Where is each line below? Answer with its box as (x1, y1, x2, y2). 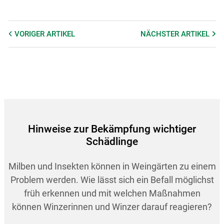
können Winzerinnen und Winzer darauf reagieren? (12, 201, 212, 212)
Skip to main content (68, 203, 155, 215)
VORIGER (14, 29, 46, 38)
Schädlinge (86, 135, 138, 147)
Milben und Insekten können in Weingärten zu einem (8, 161, 216, 171)
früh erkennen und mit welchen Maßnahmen (23, 188, 200, 198)
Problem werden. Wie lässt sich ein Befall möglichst (10, 174, 214, 185)
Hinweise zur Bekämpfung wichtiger (28, 123, 196, 135)
